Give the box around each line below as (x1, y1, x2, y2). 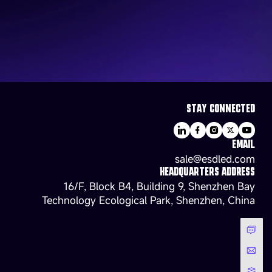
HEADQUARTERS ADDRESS (160, 163, 255, 178)
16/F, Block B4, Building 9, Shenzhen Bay (64, 179, 255, 194)
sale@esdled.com (175, 151, 255, 166)
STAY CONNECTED (186, 100, 255, 115)
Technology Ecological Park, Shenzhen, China (42, 193, 255, 208)
